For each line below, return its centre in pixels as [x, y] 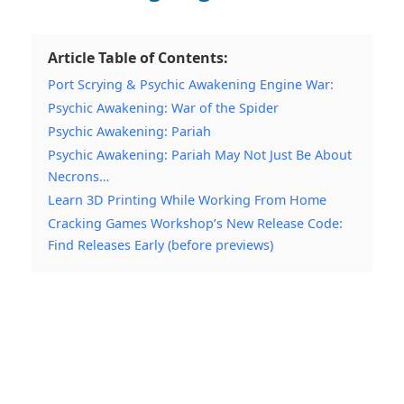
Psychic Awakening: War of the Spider [163, 108]
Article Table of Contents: [138, 58]
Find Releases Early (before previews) [161, 245]
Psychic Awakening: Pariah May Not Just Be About [200, 155]
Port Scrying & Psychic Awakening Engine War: [191, 85]
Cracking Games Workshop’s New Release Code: [195, 224]
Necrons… [78, 177]
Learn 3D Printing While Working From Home [187, 200]
